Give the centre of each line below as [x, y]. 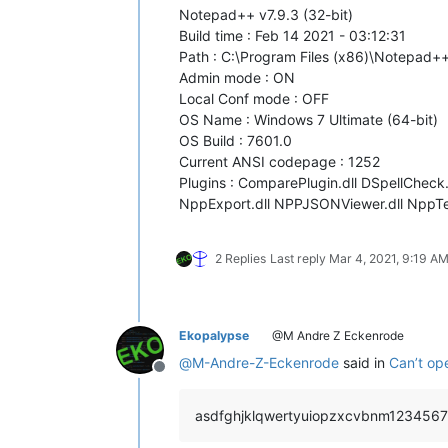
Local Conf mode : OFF [254, 98]
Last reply [299, 258]
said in [364, 362]
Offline [183, 376]
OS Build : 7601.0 [235, 140]
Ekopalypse [214, 335]
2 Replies [240, 258]
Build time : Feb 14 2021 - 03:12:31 [292, 35]
